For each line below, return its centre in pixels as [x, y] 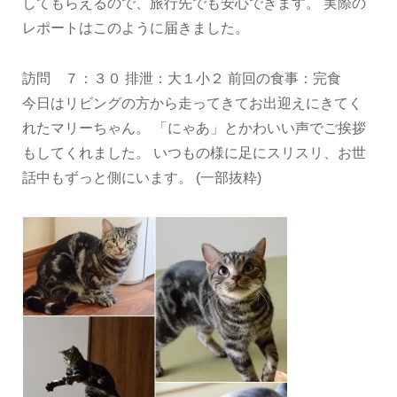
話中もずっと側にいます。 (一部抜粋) [142, 177]
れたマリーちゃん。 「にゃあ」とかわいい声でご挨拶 [194, 128]
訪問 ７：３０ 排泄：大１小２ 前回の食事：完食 [182, 78]
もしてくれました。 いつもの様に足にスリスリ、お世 [194, 152]
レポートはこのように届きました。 [136, 27]
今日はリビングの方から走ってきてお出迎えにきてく [192, 103]
